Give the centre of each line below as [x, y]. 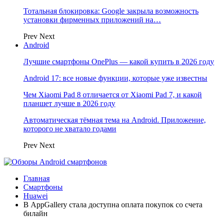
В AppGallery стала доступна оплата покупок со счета [113, 205]
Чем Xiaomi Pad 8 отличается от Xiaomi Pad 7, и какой [113, 95]
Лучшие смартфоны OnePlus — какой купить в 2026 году [119, 62]
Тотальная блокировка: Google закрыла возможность [111, 11]
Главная [36, 178]
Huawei [36, 196]
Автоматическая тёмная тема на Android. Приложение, [115, 120]
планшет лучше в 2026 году [69, 103]
